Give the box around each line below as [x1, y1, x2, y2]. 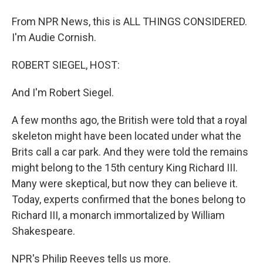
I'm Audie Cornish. [12, 31, 96, 43]
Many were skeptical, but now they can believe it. [12, 177, 238, 190]
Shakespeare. [12, 225, 75, 237]
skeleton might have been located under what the [12, 130, 241, 142]
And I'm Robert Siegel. [12, 86, 114, 99]
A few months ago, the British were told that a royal [12, 114, 247, 126]
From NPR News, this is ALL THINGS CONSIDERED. [12, 15, 247, 28]
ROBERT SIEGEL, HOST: [12, 59, 120, 71]
